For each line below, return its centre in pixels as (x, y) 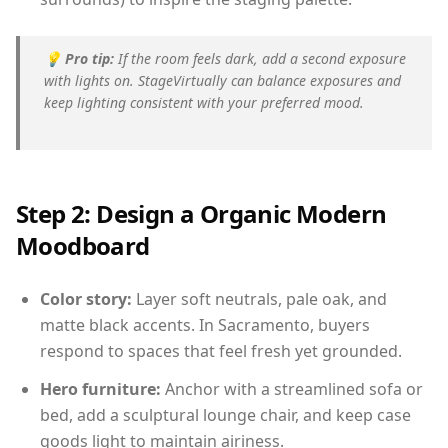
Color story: (86, 298)
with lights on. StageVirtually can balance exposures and (222, 80)
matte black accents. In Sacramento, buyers (205, 324)
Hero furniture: (100, 388)
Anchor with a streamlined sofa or (292, 388)
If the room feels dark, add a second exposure (260, 58)
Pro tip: (89, 58)
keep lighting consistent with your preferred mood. (204, 102)
